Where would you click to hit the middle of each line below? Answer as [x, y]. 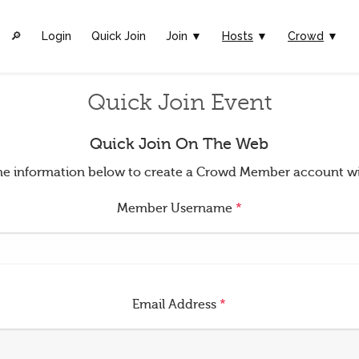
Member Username [176, 208]
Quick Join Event [179, 102]
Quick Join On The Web [179, 144]
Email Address [176, 305]
